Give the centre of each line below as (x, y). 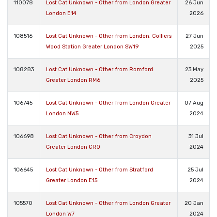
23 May (194, 69)
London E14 (61, 13)
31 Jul (196, 136)
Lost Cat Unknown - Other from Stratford (100, 170)
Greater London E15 (72, 180)
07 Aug (194, 103)
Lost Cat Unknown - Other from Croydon (99, 136)
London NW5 (62, 113)
